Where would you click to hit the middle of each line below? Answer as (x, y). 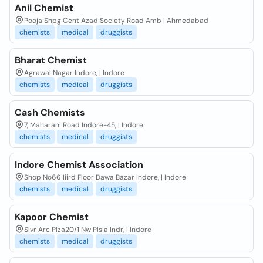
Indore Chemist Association (79, 165)
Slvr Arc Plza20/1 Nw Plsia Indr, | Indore (88, 230)
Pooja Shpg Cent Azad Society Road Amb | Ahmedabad (116, 21)
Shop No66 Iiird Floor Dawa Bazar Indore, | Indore (105, 177)
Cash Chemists (50, 112)
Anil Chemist (44, 8)
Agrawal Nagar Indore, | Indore (74, 73)
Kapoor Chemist (52, 217)
